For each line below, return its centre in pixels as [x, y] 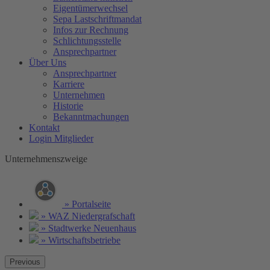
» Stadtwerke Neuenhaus [87, 228]
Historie [68, 105]
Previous [25, 262]
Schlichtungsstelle [87, 40]
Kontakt [44, 127]
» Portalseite [86, 204]
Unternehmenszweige [46, 159]
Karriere [69, 84]
